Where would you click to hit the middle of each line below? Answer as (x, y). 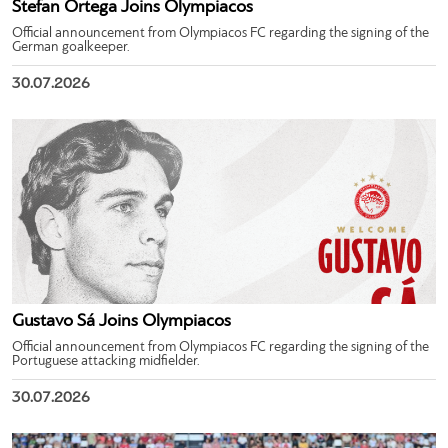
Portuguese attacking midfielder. (106, 361)
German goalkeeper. (71, 47)
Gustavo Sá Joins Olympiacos (121, 321)
